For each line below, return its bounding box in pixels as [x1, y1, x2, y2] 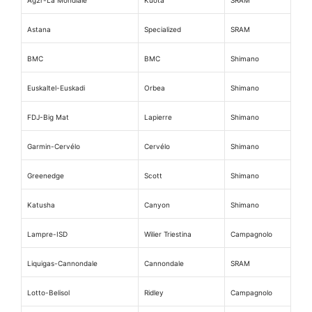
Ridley [144, 288, 164, 297]
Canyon [144, 200, 170, 209]
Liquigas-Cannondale [27, 258, 97, 267]
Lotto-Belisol [27, 288, 70, 297]
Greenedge [27, 171, 64, 180]
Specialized [144, 24, 181, 33]
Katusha [27, 200, 55, 209]
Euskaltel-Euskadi [27, 83, 85, 92]
